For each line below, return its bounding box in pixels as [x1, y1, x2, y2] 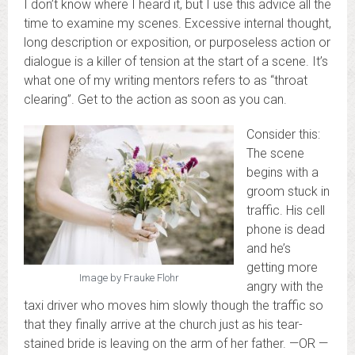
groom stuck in [246, 183, 330, 199]
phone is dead [246, 221, 325, 237]
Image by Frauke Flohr [78, 272, 179, 284]
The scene [246, 145, 304, 161]
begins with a [246, 164, 319, 180]
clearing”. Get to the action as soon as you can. [24, 91, 287, 107]
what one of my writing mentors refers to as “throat [24, 72, 307, 88]
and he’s [246, 240, 291, 256]
